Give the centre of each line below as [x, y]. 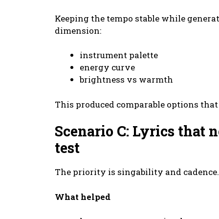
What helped [83, 197]
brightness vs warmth [126, 80]
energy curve [107, 67]
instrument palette [119, 55]
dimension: [78, 30]
